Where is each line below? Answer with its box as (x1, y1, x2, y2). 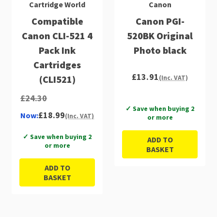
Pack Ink (39, 44, 76, 56)
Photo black (133, 44, 186, 56)
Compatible (31, 15, 83, 27)
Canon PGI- (135, 15, 185, 27)
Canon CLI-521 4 (22, 29, 93, 42)
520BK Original (127, 29, 193, 42)
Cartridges (33, 58, 81, 71)
